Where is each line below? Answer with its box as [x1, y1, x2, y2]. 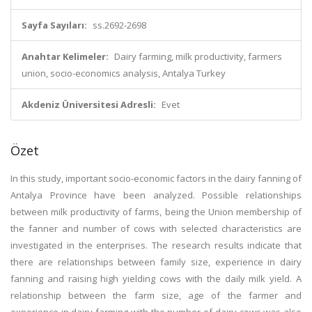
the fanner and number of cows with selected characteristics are [10, 222, 302, 235]
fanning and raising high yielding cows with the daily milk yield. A [10, 272, 302, 285]
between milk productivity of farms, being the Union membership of [10, 205, 302, 218]
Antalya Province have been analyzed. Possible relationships [10, 189, 302, 201]
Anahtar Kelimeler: [22, 50, 109, 63]
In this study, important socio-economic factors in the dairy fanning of [10, 172, 302, 185]
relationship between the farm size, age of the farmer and [10, 289, 302, 302]
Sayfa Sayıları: [22, 19, 87, 31]
